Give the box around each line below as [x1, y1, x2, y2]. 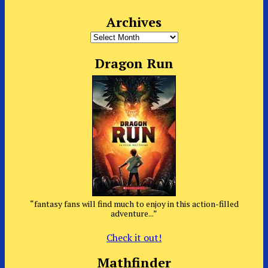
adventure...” [111, 207, 157, 219]
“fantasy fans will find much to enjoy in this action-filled [29, 197, 239, 209]
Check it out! [106, 230, 162, 244]
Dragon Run [95, 54, 173, 72]
